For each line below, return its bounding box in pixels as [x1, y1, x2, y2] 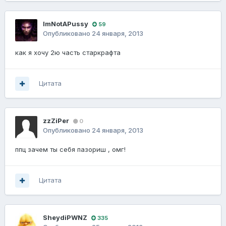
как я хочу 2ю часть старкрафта [15, 48, 121, 57]
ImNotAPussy [43, 20, 88, 28]
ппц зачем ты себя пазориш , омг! [15, 145, 126, 154]
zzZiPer [43, 117, 69, 125]
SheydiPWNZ [43, 213, 87, 222]
